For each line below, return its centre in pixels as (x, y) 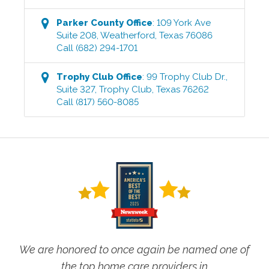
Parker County (90, 23)
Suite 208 (77, 35)
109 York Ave (184, 23)
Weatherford (128, 35)
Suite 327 (76, 89)
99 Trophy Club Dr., (187, 77)
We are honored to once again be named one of (134, 249)
